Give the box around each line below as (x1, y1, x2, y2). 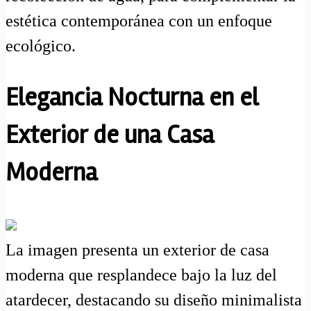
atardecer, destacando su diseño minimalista (6, 291, 302, 310)
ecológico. (6, 37, 76, 56)
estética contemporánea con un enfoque (6, 12, 272, 31)
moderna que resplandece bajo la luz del (6, 266, 277, 285)
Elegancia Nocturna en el (6, 83, 258, 114)
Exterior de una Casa (6, 120, 214, 151)
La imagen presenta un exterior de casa (6, 241, 269, 260)
